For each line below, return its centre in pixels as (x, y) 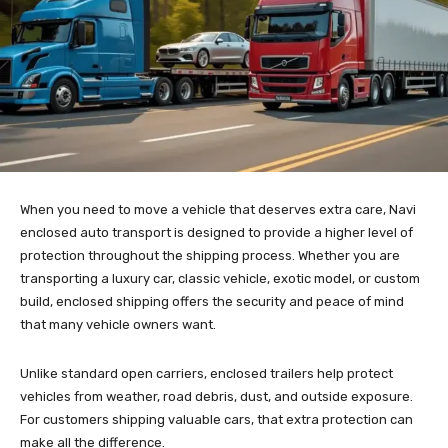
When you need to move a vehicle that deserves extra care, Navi (218, 210)
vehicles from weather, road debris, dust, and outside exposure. (216, 397)
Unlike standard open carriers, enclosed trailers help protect (206, 374)
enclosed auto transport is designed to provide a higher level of (216, 233)
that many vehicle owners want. (118, 325)
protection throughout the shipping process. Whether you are (210, 256)
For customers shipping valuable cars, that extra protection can (216, 420)
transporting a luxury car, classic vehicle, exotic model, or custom (220, 279)
